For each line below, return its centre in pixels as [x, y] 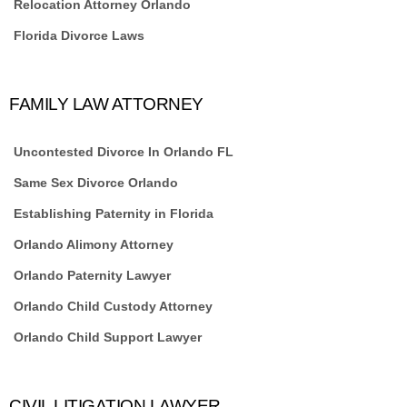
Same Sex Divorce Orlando [96, 183]
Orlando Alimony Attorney [94, 244]
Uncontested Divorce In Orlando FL [124, 152]
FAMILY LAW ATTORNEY [106, 104]
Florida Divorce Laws [79, 35]
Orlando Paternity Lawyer [92, 275]
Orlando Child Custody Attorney [113, 306]
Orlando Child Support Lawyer [108, 337]
